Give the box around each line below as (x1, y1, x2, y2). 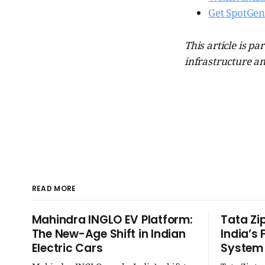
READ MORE (31, 183, 76, 194)
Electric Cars (31, 240, 103, 257)
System (221, 240, 263, 257)
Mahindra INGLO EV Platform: (31, 212, 193, 228)
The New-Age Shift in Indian (31, 226, 186, 243)
